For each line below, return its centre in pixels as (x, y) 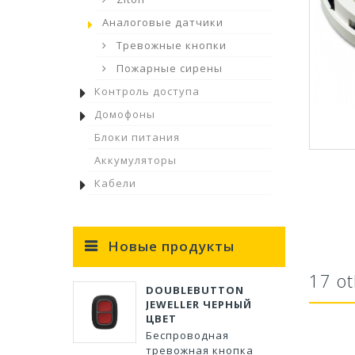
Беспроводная (187, 335)
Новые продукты (171, 246)
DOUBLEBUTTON (195, 290)
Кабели (115, 183)
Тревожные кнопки (170, 45)
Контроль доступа (147, 91)
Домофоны (125, 114)
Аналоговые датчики (163, 22)
